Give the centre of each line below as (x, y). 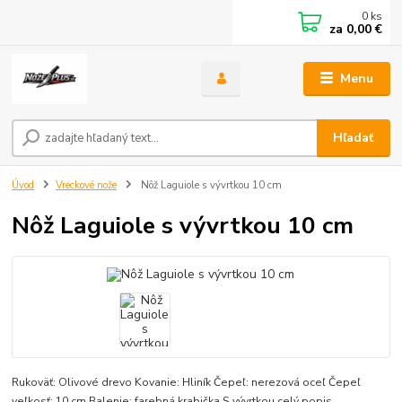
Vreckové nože (86, 186)
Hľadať (354, 138)
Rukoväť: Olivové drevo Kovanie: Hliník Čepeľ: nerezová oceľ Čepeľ (187, 383)
